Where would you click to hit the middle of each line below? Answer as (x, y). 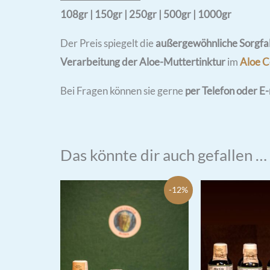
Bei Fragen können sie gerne (123, 90)
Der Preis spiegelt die (108, 43)
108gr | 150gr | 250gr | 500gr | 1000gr (146, 14)
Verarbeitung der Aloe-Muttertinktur (143, 61)
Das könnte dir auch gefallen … (164, 155)
